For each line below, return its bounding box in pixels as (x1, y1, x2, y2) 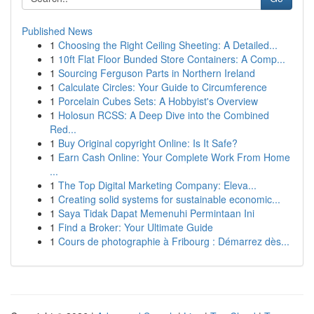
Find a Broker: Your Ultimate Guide (58, 220, 213, 234)
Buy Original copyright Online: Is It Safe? (58, 136, 238, 150)
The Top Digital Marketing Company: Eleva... (58, 178, 257, 192)
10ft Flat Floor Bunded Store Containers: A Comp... (58, 52, 285, 66)
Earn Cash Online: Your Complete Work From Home (58, 150, 290, 164)
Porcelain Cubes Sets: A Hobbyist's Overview (58, 94, 258, 108)
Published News (22, 24, 93, 38)
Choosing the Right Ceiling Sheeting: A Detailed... (58, 38, 278, 52)
